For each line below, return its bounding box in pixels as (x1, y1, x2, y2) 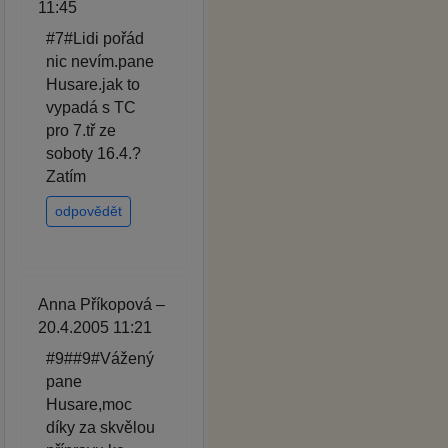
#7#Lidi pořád (46, 30, 144, 48)
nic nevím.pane (46, 53, 154, 71)
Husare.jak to (46, 76, 140, 94)
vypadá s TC (46, 99, 136, 117)
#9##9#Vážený (46, 350, 154, 368)
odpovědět (55, 203, 122, 220)
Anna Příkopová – (38, 296, 165, 314)
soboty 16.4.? (46, 145, 141, 163)
